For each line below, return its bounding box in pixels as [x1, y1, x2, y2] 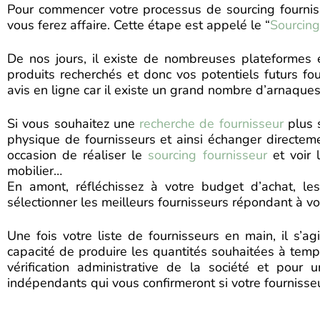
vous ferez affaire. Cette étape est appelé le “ [7, 16, 270, 34]
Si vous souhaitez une [7, 115, 139, 132]
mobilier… [7, 162, 62, 179]
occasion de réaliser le [7, 146, 149, 164]
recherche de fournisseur [139, 115, 284, 132]
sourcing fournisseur [148, 146, 267, 164]
